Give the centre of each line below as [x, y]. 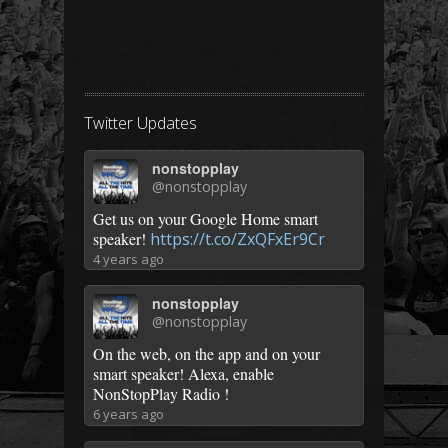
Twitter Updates [140, 122]
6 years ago [128, 414]
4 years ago [128, 258]
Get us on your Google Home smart [205, 218]
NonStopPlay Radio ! [161, 394]
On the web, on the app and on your [206, 354]
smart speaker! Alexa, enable [183, 374]
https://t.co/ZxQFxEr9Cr [237, 238]
